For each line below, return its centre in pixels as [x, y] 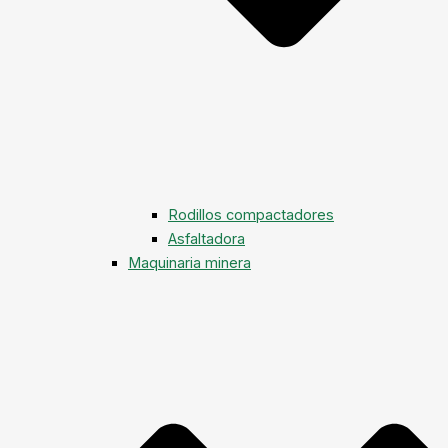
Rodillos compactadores [251, 215]
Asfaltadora [206, 239]
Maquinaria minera [189, 263]
